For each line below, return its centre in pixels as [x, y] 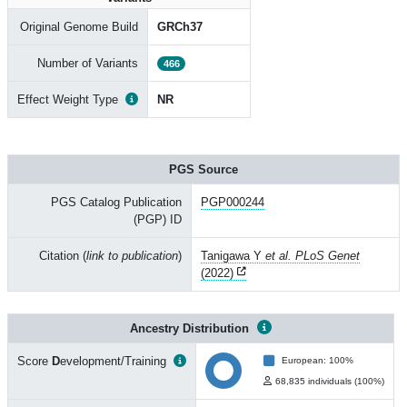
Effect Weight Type [68, 99]
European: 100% [318, 360]
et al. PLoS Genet [313, 256]
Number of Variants [88, 63]
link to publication [132, 256]
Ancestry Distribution [191, 328]
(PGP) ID [158, 219]
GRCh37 [180, 27]
